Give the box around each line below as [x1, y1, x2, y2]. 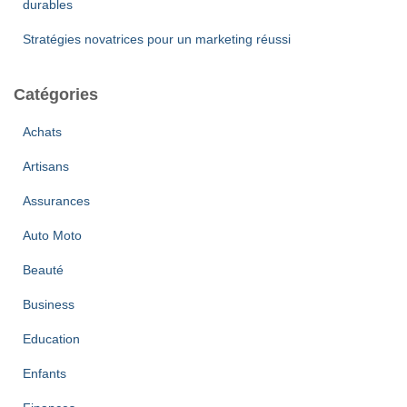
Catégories [14, 85, 98, 104]
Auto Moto [23, 228, 82, 243]
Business [23, 297, 74, 312]
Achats [23, 124, 62, 139]
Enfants [23, 366, 66, 381]
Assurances [23, 194, 90, 208]
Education [23, 332, 80, 346]
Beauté [23, 263, 64, 277]
